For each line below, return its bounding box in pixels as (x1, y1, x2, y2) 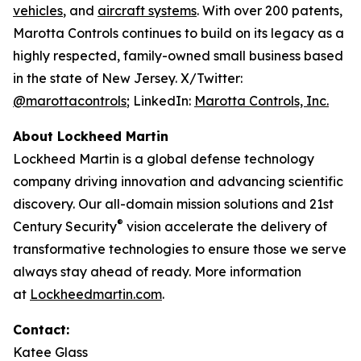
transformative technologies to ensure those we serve (13, 241, 346, 257)
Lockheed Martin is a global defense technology (13, 151, 314, 167)
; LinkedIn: (127, 93, 194, 109)
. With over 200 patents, (197, 2, 342, 19)
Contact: (13, 322, 69, 338)
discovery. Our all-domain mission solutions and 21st (13, 196, 334, 212)
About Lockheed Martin (13, 128, 168, 144)
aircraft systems (98, 2, 197, 19)
